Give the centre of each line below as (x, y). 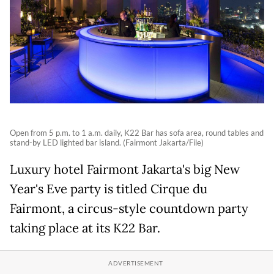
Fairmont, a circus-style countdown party (129, 208)
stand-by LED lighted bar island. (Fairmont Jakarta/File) (107, 142)
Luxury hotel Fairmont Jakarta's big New (125, 169)
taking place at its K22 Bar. (85, 228)
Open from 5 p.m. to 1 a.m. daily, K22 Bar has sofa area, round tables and (137, 132)
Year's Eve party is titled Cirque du (109, 189)
